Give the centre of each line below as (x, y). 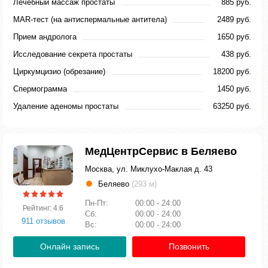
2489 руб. (234, 19)
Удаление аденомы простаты (66, 106)
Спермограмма (40, 89)
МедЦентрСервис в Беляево (161, 151)
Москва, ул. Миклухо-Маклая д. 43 (149, 169)
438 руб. (236, 54)
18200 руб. (232, 71)
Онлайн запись (70, 246)
